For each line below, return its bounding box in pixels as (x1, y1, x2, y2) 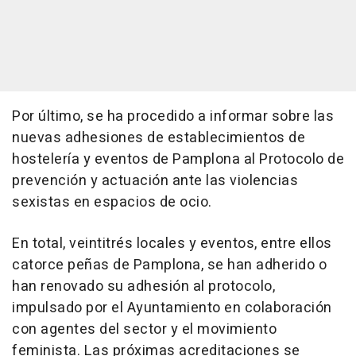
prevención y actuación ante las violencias (12, 170, 298, 192)
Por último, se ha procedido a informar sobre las (12, 106, 334, 128)
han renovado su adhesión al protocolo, (12, 276, 275, 298)
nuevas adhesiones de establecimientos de (12, 127, 305, 149)
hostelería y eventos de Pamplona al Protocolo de (12, 149, 344, 171)
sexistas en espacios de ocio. (12, 192, 212, 214)
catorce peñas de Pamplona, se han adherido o (12, 254, 327, 277)
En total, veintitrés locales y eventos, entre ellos (12, 233, 332, 255)
